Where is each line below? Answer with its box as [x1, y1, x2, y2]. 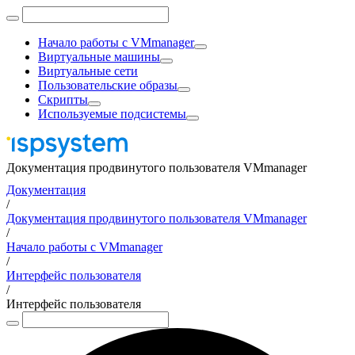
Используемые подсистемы [38, 107, 186, 120]
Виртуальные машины [38, 50, 160, 63]
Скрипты [38, 93, 88, 106]
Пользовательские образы [38, 78, 177, 92]
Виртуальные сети [38, 64, 138, 78]
